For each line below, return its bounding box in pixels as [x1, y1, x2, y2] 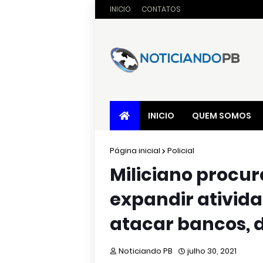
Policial [167, 145, 194, 156]
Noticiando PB [119, 245, 173, 257]
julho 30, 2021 [187, 245, 237, 257]
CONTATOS [141, 4, 181, 14]
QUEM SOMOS [192, 110, 251, 122]
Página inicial [110, 145, 160, 156]
